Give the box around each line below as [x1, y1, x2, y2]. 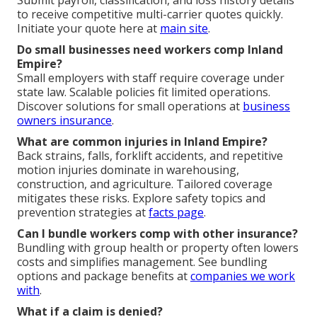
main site [160, 20, 208, 36]
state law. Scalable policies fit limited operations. [17, 83, 270, 100]
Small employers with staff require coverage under [17, 69, 284, 86]
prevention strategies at [17, 204, 149, 220]
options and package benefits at [17, 267, 190, 284]
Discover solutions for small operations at [17, 98, 243, 114]
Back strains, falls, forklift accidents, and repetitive [17, 147, 283, 163]
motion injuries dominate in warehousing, [17, 161, 239, 178]
